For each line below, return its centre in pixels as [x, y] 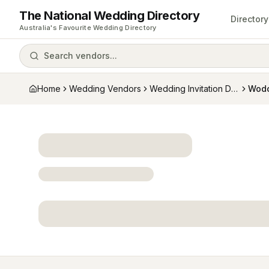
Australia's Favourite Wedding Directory [88, 27]
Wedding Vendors [105, 89]
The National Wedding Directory [109, 15]
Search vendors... [80, 56]
